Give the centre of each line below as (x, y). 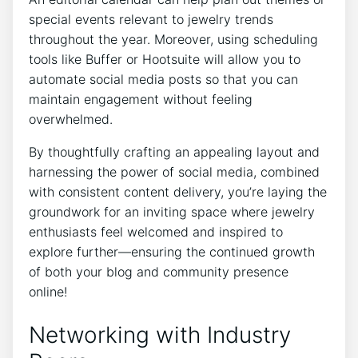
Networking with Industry (160, 334)
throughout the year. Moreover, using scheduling (173, 40)
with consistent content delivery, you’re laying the (178, 192)
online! (48, 292)
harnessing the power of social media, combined (174, 172)
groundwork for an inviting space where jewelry (172, 212)
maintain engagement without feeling (141, 99)
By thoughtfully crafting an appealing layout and (174, 152)
